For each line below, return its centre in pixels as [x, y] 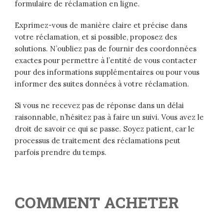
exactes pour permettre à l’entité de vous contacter [106, 61]
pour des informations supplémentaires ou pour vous [107, 72]
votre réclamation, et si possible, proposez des [96, 37]
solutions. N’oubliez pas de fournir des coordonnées [106, 49]
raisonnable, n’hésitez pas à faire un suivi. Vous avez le [109, 117]
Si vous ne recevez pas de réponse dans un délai [99, 106]
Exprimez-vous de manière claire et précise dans [101, 25]
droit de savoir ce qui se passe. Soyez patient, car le [105, 129]
